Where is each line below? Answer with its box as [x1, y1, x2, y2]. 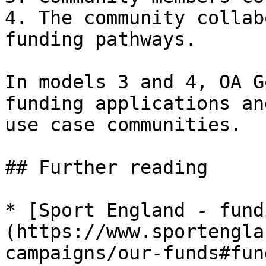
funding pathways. [5, 28, 197, 50]
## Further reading [5, 157, 208, 178]
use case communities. [5, 114, 242, 135]
